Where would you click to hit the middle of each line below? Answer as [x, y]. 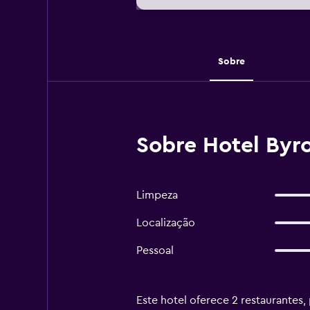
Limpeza [157, 195]
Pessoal [155, 250]
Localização [165, 223]
